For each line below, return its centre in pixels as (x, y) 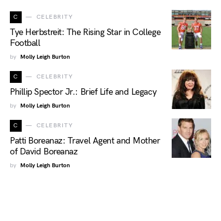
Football (25, 43)
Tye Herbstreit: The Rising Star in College (85, 33)
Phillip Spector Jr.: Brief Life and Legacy (83, 92)
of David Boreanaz (44, 152)
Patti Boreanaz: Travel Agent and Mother (85, 141)
